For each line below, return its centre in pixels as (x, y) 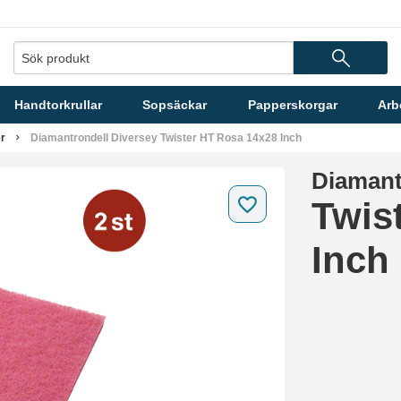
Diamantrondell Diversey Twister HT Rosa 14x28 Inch (166, 138)
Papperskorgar (292, 105)
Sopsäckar (175, 105)
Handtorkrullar (59, 105)
